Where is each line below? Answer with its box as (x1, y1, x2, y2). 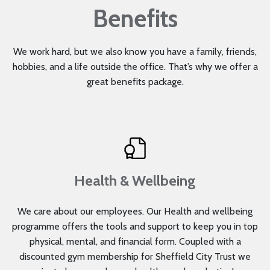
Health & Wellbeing (74, 172, 196, 190)
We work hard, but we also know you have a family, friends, (13, 46, 257, 58)
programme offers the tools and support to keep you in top (12, 221, 258, 233)
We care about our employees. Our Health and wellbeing (17, 206, 253, 218)
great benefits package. (86, 76, 184, 88)
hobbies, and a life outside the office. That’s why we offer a (12, 61, 258, 73)
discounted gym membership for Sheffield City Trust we (19, 251, 251, 263)
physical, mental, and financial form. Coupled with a (29, 236, 241, 248)
